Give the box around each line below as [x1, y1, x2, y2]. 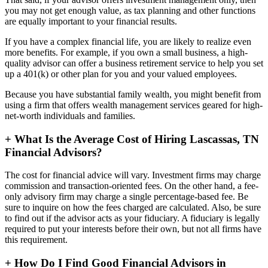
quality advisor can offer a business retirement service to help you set [5, 57, 263, 68]
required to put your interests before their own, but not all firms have [5, 224, 261, 234]
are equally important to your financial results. [5, 16, 177, 26]
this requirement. [5, 234, 68, 245]
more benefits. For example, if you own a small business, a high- [5, 47, 248, 57]
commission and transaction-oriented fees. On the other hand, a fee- [5, 181, 258, 191]
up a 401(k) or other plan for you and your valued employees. [5, 68, 237, 79]
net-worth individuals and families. [5, 110, 135, 121]
